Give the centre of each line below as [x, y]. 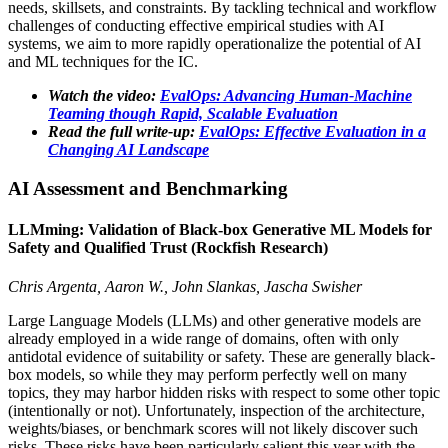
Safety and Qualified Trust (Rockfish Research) [168, 248]
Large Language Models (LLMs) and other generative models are [214, 321]
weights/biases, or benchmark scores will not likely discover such [213, 429]
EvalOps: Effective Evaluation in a [312, 132]
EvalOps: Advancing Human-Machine [286, 96]
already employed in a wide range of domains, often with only [203, 339]
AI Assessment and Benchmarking [148, 188]
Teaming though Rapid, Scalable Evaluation [193, 114]
